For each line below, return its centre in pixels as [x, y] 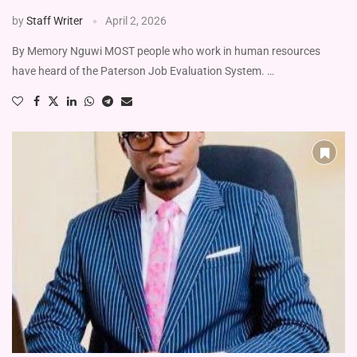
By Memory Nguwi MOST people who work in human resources [166, 51]
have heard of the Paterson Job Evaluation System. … [143, 71]
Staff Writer [55, 20]
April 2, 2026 [136, 20]
